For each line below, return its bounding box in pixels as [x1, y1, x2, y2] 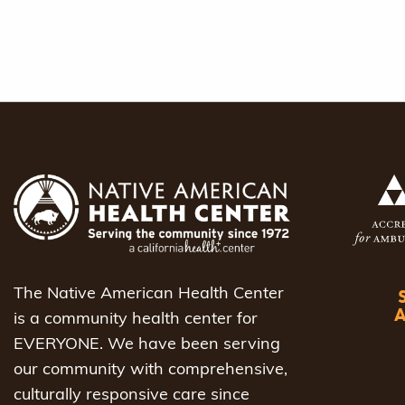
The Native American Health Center [14, 285, 284, 303]
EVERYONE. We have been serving [14, 335, 280, 353]
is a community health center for [14, 310, 258, 328]
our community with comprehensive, [14, 361, 287, 379]
